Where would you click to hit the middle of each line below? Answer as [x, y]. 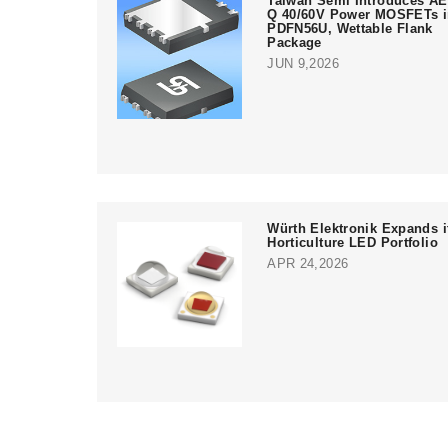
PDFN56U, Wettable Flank [350, 28]
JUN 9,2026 [303, 63]
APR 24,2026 [308, 263]
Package [294, 42]
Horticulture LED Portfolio [352, 242]
